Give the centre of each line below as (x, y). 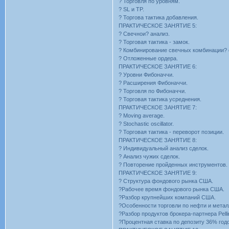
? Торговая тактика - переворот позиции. (171, 132)
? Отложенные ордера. (148, 58)
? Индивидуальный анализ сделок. (164, 148)
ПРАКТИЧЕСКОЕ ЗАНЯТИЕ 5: (158, 25)
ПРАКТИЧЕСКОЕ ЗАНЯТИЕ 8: (158, 140)
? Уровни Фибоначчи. (146, 74)
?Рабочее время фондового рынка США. (172, 189)
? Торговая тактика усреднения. (160, 99)
